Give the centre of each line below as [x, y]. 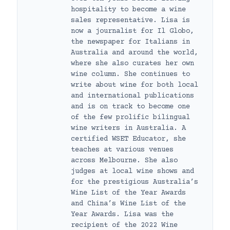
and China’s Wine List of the [128, 204]
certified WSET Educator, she [128, 139]
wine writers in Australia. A [128, 128]
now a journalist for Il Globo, [132, 31]
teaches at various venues [122, 150]
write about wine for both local [135, 85]
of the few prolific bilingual [130, 117]
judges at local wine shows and [132, 171]
